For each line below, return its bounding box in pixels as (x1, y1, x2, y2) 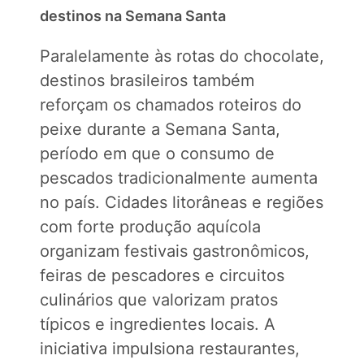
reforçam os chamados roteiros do (40, 95, 301, 115)
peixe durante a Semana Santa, (40, 119, 280, 139)
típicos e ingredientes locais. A (40, 314, 275, 334)
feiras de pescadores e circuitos (40, 266, 284, 285)
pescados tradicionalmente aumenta (40, 168, 318, 188)
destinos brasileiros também (40, 71, 254, 90)
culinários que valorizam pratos (40, 290, 278, 310)
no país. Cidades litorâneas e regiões (40, 193, 323, 212)
